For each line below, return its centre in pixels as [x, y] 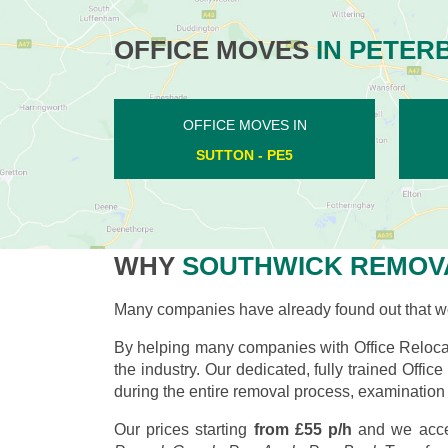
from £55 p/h [303, 429]
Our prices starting [184, 429]
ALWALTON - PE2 [244, 154]
